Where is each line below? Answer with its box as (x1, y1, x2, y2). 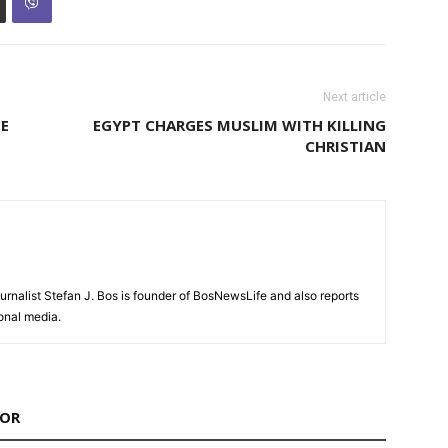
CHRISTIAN (305, 136, 386, 156)
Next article (323, 90, 386, 104)
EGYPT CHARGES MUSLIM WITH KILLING (93, 115, 386, 135)
